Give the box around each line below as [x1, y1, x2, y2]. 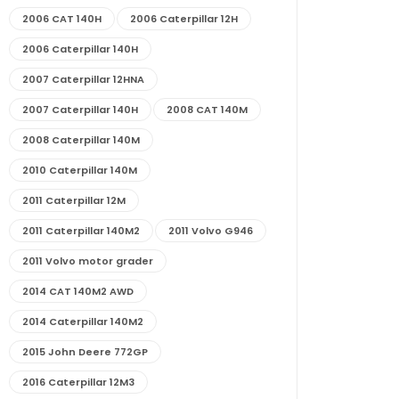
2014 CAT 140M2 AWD [22, 284, 134, 299]
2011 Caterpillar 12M [22, 193, 126, 208]
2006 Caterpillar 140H [22, 42, 138, 57]
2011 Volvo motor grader [22, 254, 153, 269]
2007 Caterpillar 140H [22, 102, 138, 118]
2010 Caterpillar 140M [22, 163, 137, 178]
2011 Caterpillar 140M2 [22, 224, 140, 239]
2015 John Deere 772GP [22, 345, 148, 360]
